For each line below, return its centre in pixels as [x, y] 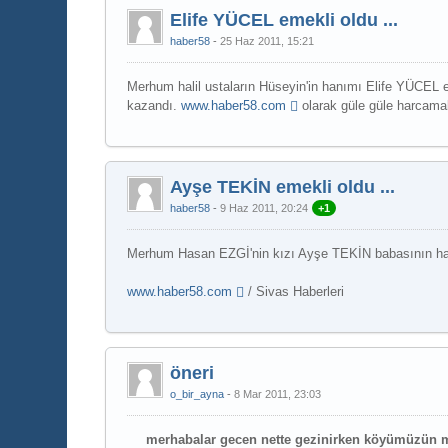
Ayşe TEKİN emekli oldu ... [283, 186]
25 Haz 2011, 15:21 [267, 40]
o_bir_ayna [197, 394]
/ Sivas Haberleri [294, 292]
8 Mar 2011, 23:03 [278, 394]
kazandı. [154, 105]
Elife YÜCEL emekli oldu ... [284, 19]
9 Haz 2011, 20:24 [264, 207]
